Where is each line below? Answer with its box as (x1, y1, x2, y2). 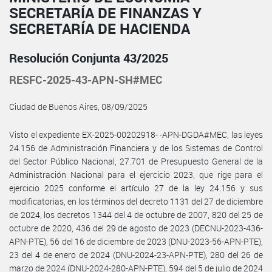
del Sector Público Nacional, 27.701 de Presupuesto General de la (9, 155, 263, 167)
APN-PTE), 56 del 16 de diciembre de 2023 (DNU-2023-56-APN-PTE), (9, 235, 263, 247)
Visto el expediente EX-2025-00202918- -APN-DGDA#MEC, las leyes (9, 128, 263, 140)
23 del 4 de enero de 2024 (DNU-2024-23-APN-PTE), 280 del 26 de (9, 248, 263, 260)
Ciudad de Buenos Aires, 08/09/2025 (9, 100, 148, 112)
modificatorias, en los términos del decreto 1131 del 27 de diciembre (9, 195, 263, 207)
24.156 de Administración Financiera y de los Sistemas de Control (9, 141, 263, 154)
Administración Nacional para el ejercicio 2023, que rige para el (9, 168, 263, 180)
